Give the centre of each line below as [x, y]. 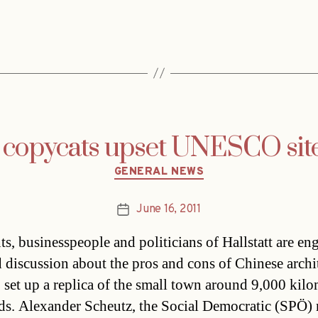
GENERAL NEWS [159, 172]
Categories [189, 165]
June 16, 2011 [169, 210]
